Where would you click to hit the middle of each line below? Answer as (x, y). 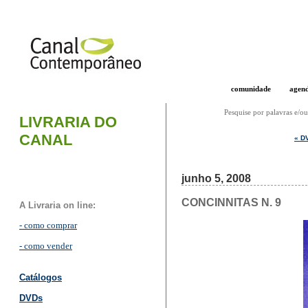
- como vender (46, 246)
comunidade (251, 89)
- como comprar (48, 226)
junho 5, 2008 (216, 179)
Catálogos (41, 278)
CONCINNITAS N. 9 (231, 203)
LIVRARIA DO (68, 122)
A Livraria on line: (57, 206)
